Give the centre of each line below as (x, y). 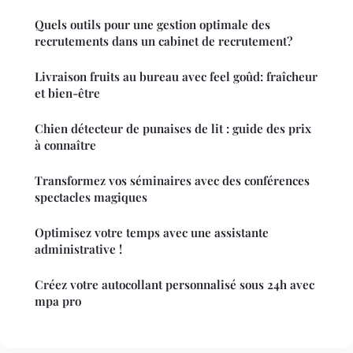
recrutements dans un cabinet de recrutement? (163, 41)
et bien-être (67, 93)
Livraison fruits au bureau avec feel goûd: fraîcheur (176, 76)
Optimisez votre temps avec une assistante (152, 232)
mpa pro (58, 301)
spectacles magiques (91, 197)
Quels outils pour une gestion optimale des (152, 24)
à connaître (65, 145)
